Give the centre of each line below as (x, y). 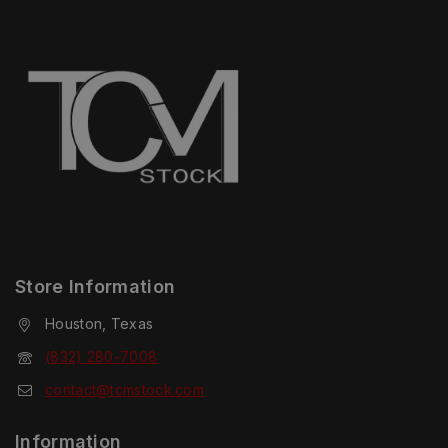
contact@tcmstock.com (124, 390)
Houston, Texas (99, 323)
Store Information (95, 286)
